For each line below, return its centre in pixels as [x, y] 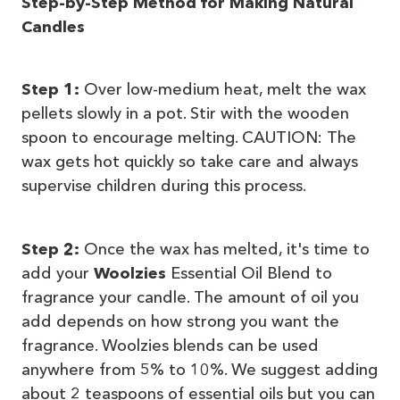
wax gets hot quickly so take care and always [190, 162]
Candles [55, 26]
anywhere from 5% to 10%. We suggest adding [200, 370]
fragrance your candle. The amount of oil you [190, 298]
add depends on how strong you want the [180, 322]
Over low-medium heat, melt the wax [225, 90]
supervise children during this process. [164, 186]
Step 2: [53, 250]
